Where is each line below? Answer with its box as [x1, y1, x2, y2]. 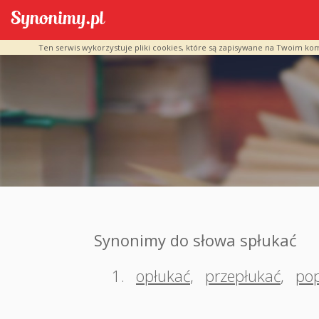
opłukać [136, 265, 190, 286]
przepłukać [205, 265, 281, 286]
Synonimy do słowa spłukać [94, 229, 297, 251]
